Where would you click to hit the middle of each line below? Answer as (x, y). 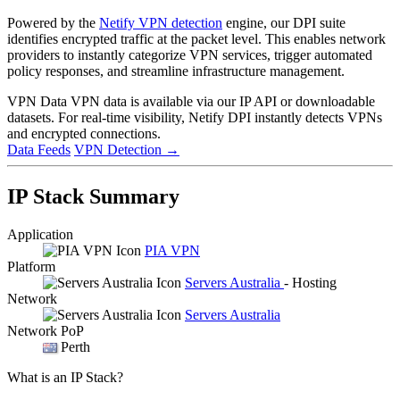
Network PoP (46, 330)
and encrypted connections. (84, 133)
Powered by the (53, 22)
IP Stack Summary (93, 196)
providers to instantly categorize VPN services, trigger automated (190, 54)
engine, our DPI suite (284, 22)
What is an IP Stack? (65, 377)
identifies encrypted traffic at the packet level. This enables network (196, 38)
